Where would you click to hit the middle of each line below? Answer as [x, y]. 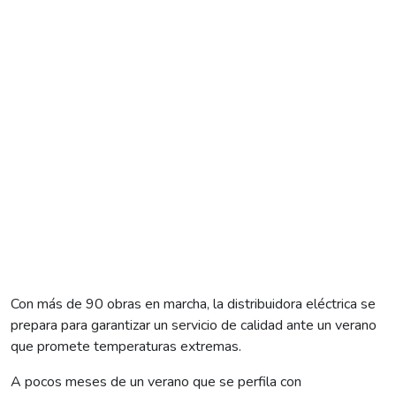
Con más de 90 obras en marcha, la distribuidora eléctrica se [193, 304]
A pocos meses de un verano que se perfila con [156, 381]
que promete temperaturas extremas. [126, 346]
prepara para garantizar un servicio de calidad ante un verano [194, 325]
